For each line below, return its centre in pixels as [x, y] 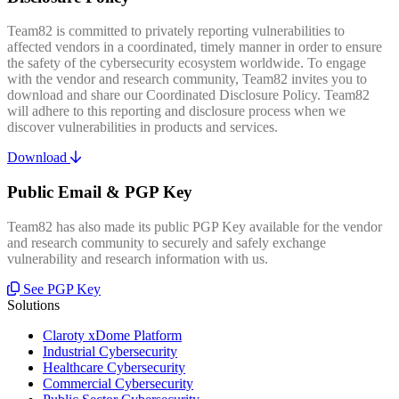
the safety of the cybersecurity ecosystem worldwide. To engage [187, 63]
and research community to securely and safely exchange [167, 242]
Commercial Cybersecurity [118, 383]
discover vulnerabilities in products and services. [142, 127]
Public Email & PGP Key [100, 192]
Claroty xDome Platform [112, 335]
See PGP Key [62, 289]
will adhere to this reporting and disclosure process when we [176, 111]
